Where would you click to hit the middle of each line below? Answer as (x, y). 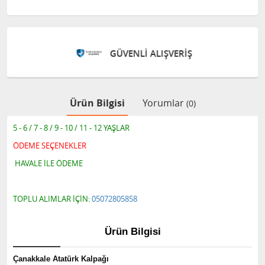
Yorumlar (164, 103)
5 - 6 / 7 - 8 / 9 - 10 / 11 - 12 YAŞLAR (71, 127)
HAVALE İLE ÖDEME (49, 163)
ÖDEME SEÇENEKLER (50, 145)
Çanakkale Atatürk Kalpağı (61, 258)
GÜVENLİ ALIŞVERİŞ (150, 53)
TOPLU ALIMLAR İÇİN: (52, 198)
